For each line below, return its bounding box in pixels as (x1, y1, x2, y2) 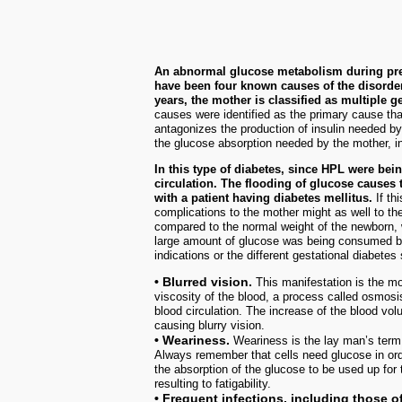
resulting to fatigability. (154, 377, 271, 390)
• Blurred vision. (154, 275, 252, 289)
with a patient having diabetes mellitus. (154, 191, 372, 205)
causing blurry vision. (154, 319, 265, 332)
